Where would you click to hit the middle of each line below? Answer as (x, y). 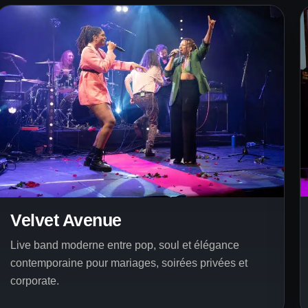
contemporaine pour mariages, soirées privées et (129, 263)
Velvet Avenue (66, 220)
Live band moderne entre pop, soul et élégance (125, 245)
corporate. (35, 280)
